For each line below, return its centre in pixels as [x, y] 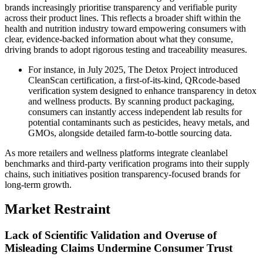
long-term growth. [38, 184]
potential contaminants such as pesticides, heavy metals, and [139, 122]
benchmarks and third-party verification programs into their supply [127, 163]
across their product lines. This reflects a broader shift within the [123, 18]
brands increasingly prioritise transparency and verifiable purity [121, 7]
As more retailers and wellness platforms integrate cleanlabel [116, 153]
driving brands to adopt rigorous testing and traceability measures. [126, 49]
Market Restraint [58, 209]
